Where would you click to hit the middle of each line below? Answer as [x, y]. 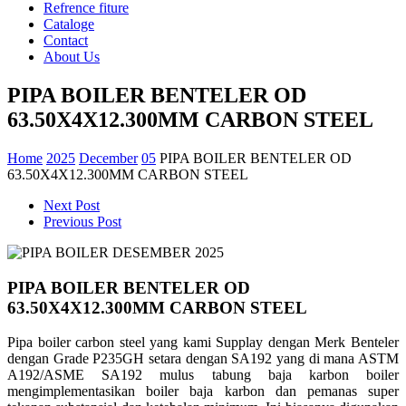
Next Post [72, 205]
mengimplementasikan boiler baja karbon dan [157, 391]
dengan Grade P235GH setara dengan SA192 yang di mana [183, 359]
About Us [72, 57]
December [108, 158]
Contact [66, 40]
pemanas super [353, 391]
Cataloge [69, 24]
